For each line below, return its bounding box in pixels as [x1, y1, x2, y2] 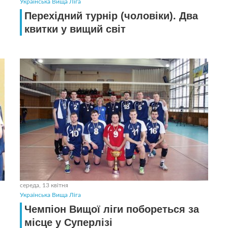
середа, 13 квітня [20, 182, 68, 188]
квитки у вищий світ [24, 23, 126, 35]
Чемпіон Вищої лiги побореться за [24, 204, 199, 215]
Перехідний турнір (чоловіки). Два [24, 10, 198, 21]
